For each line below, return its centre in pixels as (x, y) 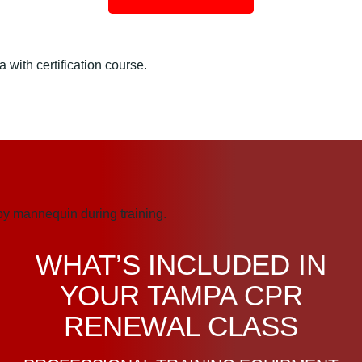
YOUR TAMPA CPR (181, 295)
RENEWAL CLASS (181, 326)
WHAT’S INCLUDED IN (181, 264)
